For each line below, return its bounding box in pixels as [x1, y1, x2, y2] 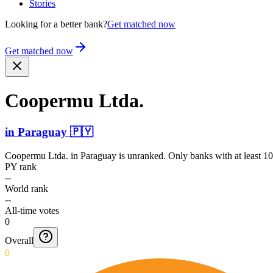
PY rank [5, 161, 37, 172]
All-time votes [5, 205, 59, 216]
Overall [5, 235, 34, 246]
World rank [5, 183, 48, 194]
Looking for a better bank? [5, 19, 107, 29]
